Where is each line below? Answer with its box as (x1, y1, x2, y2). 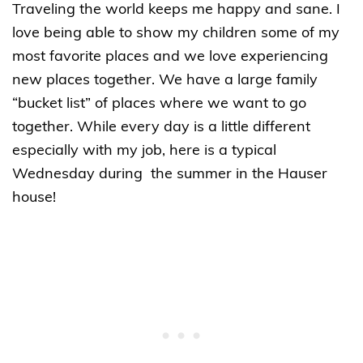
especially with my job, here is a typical (12, 143, 276, 159)
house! (12, 190, 64, 206)
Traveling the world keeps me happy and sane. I (12, 2, 340, 18)
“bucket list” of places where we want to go (12, 96, 306, 112)
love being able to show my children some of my (12, 25, 340, 41)
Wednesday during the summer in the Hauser (12, 166, 327, 182)
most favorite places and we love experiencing (12, 49, 328, 65)
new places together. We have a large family (12, 72, 318, 88)
